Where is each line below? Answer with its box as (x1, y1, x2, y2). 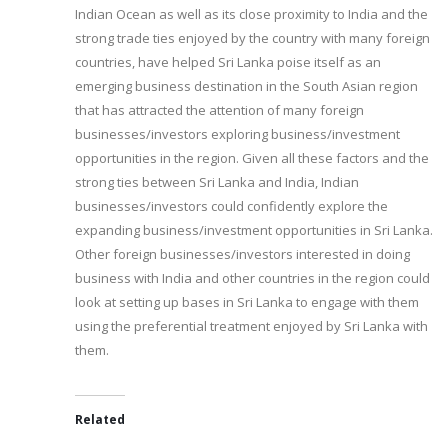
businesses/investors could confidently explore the (75, 197, 388, 216)
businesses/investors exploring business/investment (75, 125, 400, 144)
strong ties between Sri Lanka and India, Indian (75, 173, 359, 192)
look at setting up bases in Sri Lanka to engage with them (75, 293, 419, 312)
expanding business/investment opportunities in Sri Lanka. (75, 221, 433, 240)
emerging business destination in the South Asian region (75, 77, 418, 96)
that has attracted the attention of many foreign (75, 101, 364, 120)
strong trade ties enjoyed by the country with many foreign (75, 29, 430, 48)
